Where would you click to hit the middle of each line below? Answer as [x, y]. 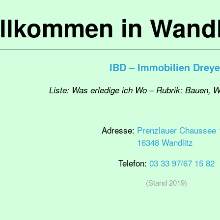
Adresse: [119, 130]
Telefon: [134, 163]
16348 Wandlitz [165, 142]
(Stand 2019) [166, 182]
